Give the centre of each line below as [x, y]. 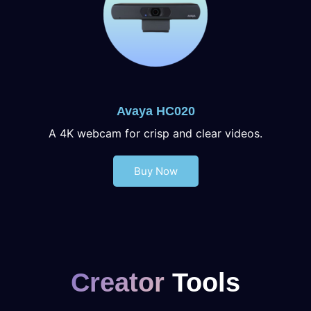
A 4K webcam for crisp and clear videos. [155, 133]
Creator [118, 282]
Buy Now [155, 171]
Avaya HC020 [155, 111]
